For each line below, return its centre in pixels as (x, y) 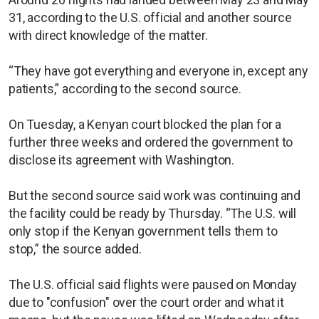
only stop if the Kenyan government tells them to (143, 231)
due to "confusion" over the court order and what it (146, 302)
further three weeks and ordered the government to (151, 142)
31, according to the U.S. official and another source (150, 17)
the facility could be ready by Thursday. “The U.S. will (153, 213)
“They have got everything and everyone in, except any (158, 70)
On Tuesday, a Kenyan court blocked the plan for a (145, 124)
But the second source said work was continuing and (155, 195)
